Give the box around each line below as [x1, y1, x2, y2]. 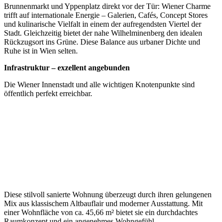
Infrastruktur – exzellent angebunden [4, 63, 130, 72]
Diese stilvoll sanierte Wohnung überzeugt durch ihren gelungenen [4, 190, 212, 199]
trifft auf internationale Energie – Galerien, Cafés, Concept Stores [4, 11, 208, 19]
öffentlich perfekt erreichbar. [4, 89, 92, 98]
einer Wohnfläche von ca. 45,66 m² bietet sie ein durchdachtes [4, 208, 198, 217]
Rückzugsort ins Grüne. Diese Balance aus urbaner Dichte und [4, 38, 200, 46]
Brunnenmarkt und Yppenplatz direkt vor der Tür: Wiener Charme [4, 2, 211, 10]
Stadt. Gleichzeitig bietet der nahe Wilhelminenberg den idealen [4, 29, 202, 37]
